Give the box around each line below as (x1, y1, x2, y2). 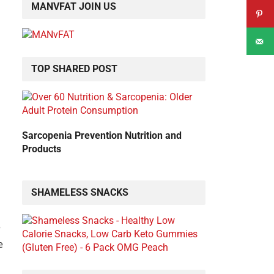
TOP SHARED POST (31, 63, 117, 75)
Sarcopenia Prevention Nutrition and (22, 130, 182, 142)
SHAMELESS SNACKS (31, 187, 128, 199)
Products (22, 143, 61, 155)
